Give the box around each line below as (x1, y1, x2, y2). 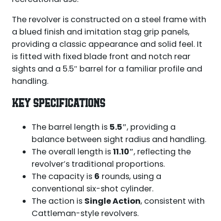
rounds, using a (99, 171, 161, 183)
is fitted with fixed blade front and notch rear (11, 51, 190, 63)
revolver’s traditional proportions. (31, 158, 165, 170)
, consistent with (140, 195, 205, 207)
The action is (31, 195, 84, 207)
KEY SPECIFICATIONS (11, 98, 105, 110)
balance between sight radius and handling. (31, 134, 206, 146)
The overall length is (31, 146, 113, 158)
